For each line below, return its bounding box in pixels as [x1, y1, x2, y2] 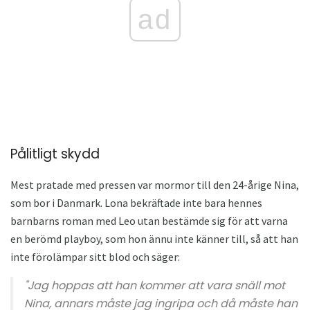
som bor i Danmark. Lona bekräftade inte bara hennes [10, 196, 262, 210]
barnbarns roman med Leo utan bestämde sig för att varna [10, 214, 288, 228]
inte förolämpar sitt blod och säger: [10, 250, 180, 264]
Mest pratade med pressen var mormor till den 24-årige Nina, [10, 178, 299, 192]
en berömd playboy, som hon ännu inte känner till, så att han [10, 232, 298, 246]
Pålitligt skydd [10, 144, 100, 163]
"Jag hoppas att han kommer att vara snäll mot [24, 277, 285, 294]
